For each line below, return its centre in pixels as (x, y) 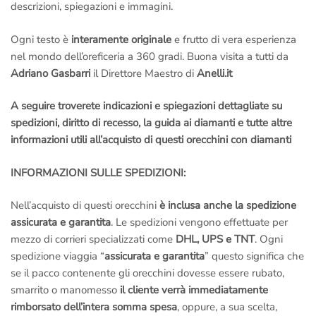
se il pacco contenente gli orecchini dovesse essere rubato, (147, 273)
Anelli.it (213, 73)
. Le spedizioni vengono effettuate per (199, 223)
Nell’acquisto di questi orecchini (85, 206)
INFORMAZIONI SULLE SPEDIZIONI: (98, 172)
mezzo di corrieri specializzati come (92, 239)
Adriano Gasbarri (50, 73)
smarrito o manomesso (64, 290)
